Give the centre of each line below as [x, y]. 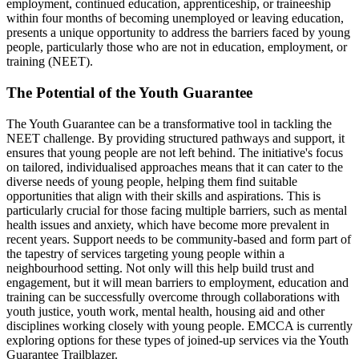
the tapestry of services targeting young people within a [145, 253]
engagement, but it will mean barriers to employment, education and [177, 282]
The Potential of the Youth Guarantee [131, 92]
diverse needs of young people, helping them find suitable [152, 181]
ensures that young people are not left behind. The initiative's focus [175, 152]
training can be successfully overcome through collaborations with [173, 296]
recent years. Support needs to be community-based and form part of [179, 239]
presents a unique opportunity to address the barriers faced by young [178, 33]
